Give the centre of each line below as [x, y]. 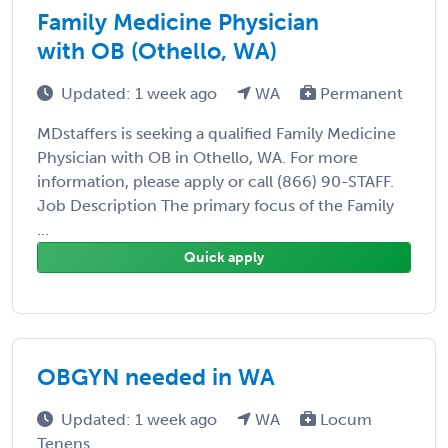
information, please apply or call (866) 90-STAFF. [215, 181]
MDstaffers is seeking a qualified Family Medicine [216, 133]
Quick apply [224, 257]
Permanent [359, 93]
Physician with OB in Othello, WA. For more [197, 157]
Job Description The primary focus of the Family [215, 205]
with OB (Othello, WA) [157, 50]
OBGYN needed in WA [156, 376]
